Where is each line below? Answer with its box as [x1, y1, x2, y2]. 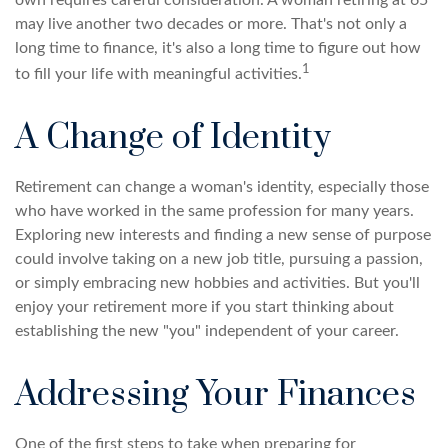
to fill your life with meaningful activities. [15, 66, 302, 83]
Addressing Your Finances [15, 373, 416, 418]
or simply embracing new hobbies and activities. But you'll [15, 275, 420, 292]
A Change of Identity [15, 116, 331, 161]
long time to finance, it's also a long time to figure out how [15, 40, 421, 56]
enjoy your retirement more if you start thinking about [15, 299, 394, 316]
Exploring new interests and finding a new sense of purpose [15, 227, 431, 244]
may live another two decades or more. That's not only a [15, 16, 407, 32]
